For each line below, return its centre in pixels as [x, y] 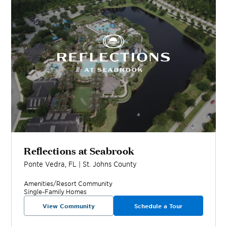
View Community [69, 205]
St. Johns [97, 164]
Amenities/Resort [50, 183]
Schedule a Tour [158, 205]
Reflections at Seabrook [79, 150]
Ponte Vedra [45, 164]
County [124, 164]
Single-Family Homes [55, 191]
